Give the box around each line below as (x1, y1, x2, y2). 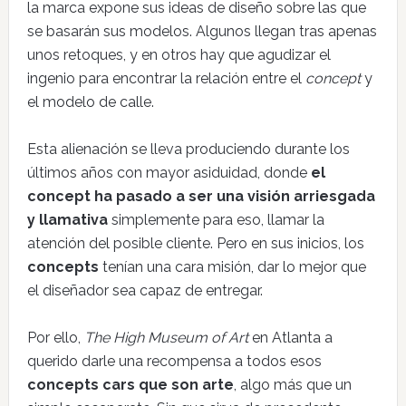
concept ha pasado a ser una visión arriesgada (26, 188, 375, 205)
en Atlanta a (247, 329, 333, 346)
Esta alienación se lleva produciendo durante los (26, 140, 350, 158)
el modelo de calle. (26, 93, 154, 111)
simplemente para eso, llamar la (107, 211, 324, 228)
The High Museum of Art (83, 329, 248, 346)
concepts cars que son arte (26, 376, 234, 393)
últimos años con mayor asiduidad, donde (26, 164, 311, 181)
